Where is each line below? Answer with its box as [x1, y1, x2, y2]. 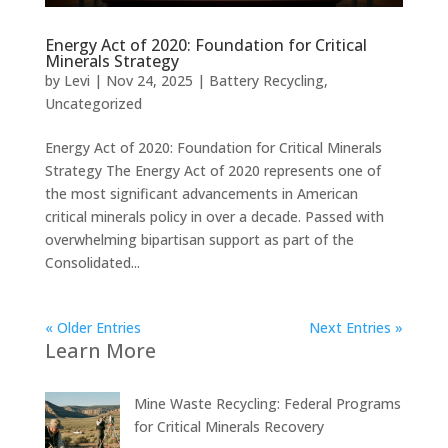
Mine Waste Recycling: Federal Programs [133, 393, 401, 413]
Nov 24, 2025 [105, 70, 193, 90]
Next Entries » [309, 317, 404, 337]
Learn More [44, 336, 156, 364]
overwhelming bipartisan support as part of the [44, 229, 354, 249]
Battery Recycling [208, 70, 324, 90]
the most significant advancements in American [44, 183, 358, 203]
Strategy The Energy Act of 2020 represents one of [44, 160, 381, 180]
